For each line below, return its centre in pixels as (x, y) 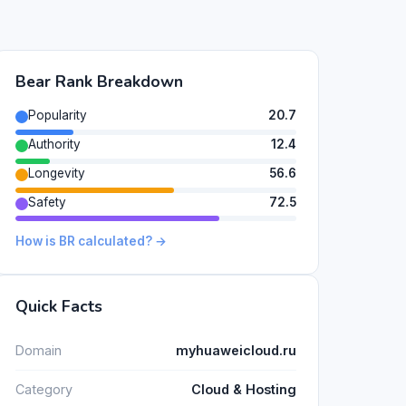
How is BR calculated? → (91, 242)
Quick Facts (59, 307)
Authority (54, 144)
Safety (47, 202)
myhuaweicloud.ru (236, 350)
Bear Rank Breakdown (99, 82)
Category (44, 390)
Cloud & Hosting (244, 390)
